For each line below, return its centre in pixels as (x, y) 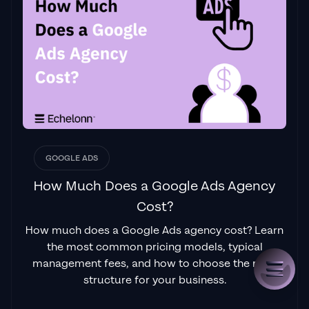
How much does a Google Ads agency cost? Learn (154, 230)
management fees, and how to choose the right (154, 263)
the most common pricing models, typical (154, 247)
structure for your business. (154, 280)
